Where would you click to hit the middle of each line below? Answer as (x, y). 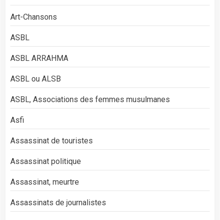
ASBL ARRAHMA (39, 58)
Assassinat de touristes (52, 140)
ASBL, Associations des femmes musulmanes (90, 99)
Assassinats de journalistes (58, 202)
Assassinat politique (46, 161)
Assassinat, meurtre (45, 182)
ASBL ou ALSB (36, 79)
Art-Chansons (34, 17)
